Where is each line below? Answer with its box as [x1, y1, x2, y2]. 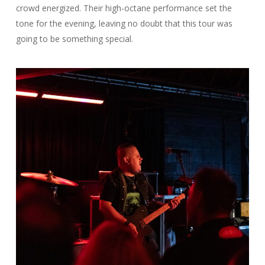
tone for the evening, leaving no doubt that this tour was [15, 18, 232, 29]
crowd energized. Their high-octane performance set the [15, 2, 232, 14]
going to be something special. [15, 33, 133, 44]
